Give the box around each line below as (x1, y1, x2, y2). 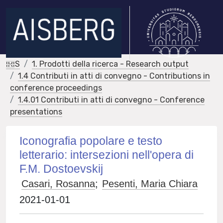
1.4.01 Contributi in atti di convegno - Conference (18, 95, 205, 105)
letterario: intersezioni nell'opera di (19, 148, 194, 161)
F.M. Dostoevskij (19, 162, 104, 175)
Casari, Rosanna (21, 178, 96, 189)
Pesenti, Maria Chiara (102, 178, 198, 189)
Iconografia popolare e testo (19, 134, 163, 147)
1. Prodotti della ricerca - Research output (32, 59, 189, 69)
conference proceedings (10, 83, 102, 93)
